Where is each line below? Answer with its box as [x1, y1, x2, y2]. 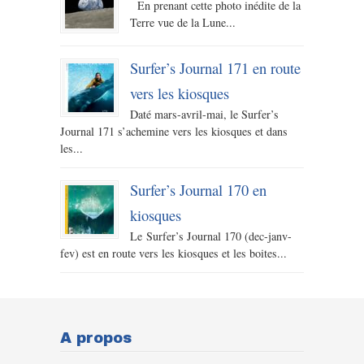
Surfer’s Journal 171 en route [130, 58, 301, 79]
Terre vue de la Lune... [130, 15, 236, 31]
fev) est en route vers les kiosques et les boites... [60, 245, 287, 262]
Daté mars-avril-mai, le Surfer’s [130, 106, 279, 123]
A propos [60, 330, 132, 347]
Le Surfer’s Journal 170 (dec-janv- [130, 228, 292, 245]
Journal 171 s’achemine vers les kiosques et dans [60, 123, 288, 140]
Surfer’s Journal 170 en [130, 180, 266, 201]
